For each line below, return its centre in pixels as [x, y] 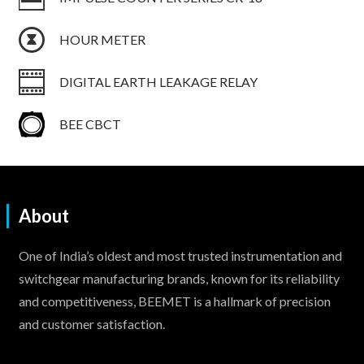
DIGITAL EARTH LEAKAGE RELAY [158, 81]
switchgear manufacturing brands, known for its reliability [179, 278]
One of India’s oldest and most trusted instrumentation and [180, 256]
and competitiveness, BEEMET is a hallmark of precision [174, 301]
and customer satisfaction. [91, 324]
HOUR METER [102, 39]
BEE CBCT [90, 123]
